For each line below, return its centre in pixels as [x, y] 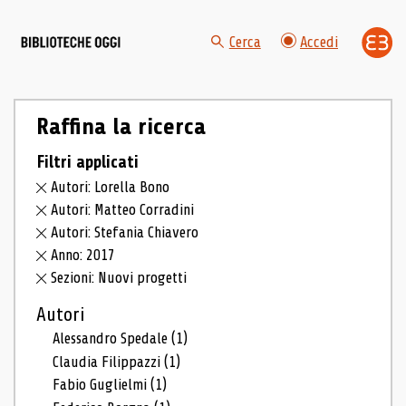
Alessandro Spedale [112, 338]
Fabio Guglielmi [102, 385]
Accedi [319, 43]
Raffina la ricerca [121, 126]
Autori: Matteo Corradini [123, 210]
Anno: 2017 [83, 255]
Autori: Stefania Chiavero [125, 232]
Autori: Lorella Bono [111, 188]
